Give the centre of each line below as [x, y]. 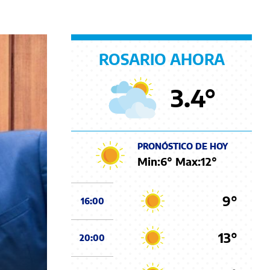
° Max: [184, 162]
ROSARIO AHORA [162, 59]
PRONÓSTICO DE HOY [183, 146]
